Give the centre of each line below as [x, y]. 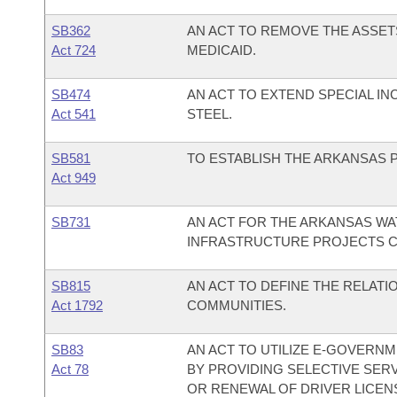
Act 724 [74, 50]
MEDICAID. [221, 50]
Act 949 [74, 178]
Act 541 [74, 114]
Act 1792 [77, 305]
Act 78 [70, 369]
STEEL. [209, 114]
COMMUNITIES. [236, 305]
